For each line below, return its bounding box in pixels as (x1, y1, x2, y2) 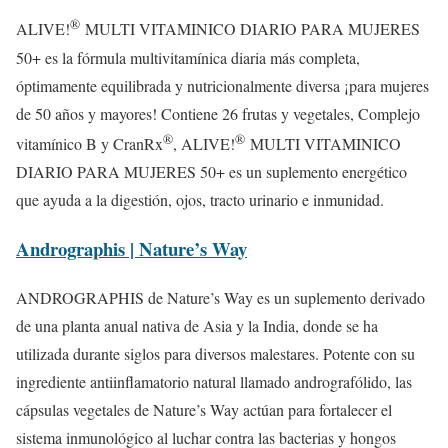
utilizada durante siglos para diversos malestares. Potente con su (16, 342, 415, 364)
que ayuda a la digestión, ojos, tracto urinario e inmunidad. (16, 189, 384, 211)
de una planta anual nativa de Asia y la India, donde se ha (16, 314, 378, 336)
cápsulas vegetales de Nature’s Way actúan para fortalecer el (16, 398, 392, 420)
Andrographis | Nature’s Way (16, 234, 247, 262)
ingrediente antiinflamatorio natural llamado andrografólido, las (16, 370, 412, 392)
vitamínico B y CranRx (16, 133, 163, 155)
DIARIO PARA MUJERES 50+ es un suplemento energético (16, 161, 407, 183)
